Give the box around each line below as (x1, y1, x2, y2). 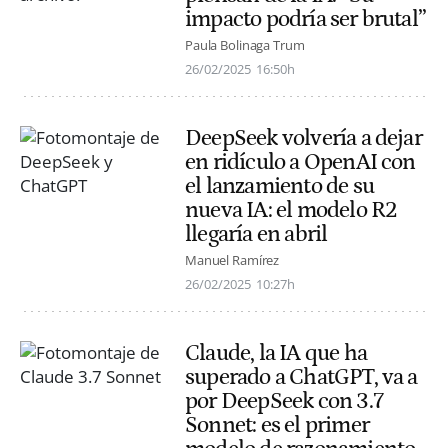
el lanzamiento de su (185, 172, 374, 199)
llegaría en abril (185, 220, 328, 247)
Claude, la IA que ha (185, 340, 367, 367)
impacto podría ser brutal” (185, 5, 427, 32)
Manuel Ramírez (185, 251, 280, 270)
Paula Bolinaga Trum (185, 35, 305, 54)
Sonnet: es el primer (185, 412, 369, 439)
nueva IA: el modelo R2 (185, 196, 398, 223)
